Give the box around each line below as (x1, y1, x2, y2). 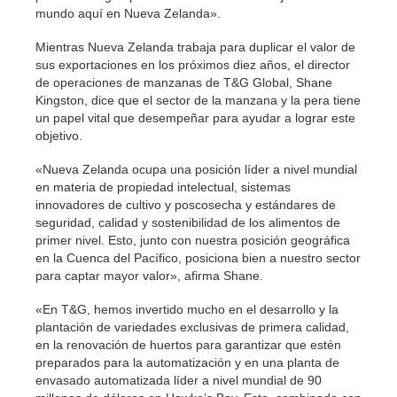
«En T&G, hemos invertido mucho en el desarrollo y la (35, 302, 339, 316)
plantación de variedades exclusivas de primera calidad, (35, 320, 349, 334)
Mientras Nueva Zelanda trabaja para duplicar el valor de (35, 40, 355, 54)
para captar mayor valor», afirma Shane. (35, 269, 263, 283)
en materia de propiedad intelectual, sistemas (35, 180, 291, 194)
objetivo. (35, 128, 82, 143)
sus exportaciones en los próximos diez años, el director (35, 58, 350, 72)
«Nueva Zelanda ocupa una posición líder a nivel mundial (35, 162, 357, 176)
